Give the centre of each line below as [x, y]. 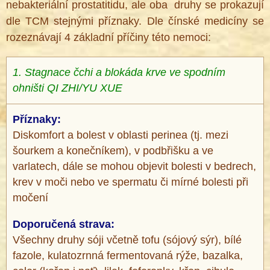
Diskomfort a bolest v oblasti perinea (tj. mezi [121, 135]
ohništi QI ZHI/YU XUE [67, 88]
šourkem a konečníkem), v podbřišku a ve [113, 151]
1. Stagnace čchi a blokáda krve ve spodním [119, 73]
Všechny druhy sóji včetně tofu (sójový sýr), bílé [127, 240]
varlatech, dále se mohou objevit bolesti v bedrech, [134, 167]
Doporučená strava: [64, 224]
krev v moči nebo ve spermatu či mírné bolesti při [130, 182]
